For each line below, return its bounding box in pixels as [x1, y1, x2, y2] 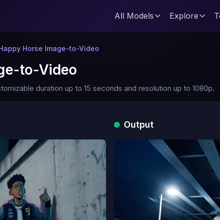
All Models [114, 11, 154, 21]
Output [124, 119, 154, 130]
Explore [169, 11, 198, 21]
